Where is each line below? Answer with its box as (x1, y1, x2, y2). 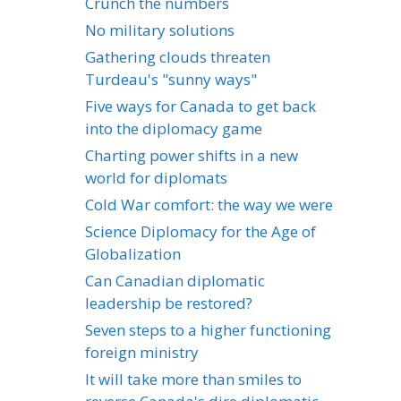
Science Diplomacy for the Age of (85, 220, 316, 242)
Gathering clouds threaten (85, 46, 270, 67)
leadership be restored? (85, 292, 252, 313)
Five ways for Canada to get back (85, 95, 316, 116)
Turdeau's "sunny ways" (85, 68, 257, 90)
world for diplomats (85, 166, 227, 188)
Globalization (85, 243, 181, 264)
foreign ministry (85, 341, 199, 363)
